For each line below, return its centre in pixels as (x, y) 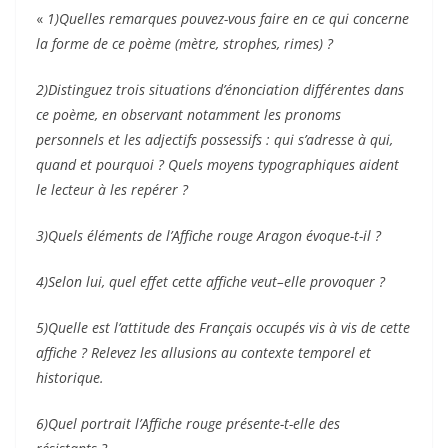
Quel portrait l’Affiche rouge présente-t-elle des (194, 423)
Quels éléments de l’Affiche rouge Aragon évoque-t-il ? (214, 235)
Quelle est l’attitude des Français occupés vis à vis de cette (229, 327)
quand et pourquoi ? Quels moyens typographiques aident (217, 164)
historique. (70, 377)
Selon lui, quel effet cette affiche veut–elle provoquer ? (216, 281)
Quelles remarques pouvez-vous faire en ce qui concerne (234, 18)
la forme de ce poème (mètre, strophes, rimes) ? (184, 43)
